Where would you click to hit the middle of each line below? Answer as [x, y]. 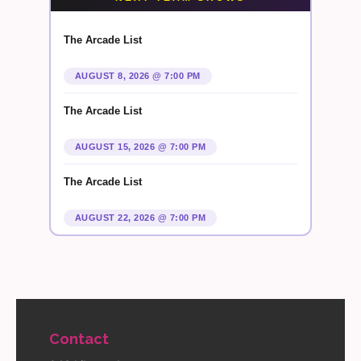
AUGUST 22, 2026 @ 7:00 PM [140, 217]
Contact [79, 338]
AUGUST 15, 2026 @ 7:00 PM [140, 146]
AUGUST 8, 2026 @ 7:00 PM [137, 75]
